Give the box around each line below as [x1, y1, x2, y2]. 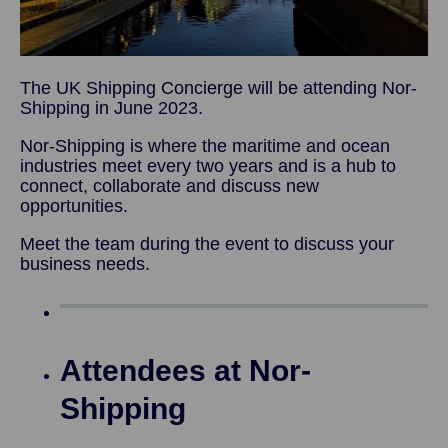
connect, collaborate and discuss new [20, 175, 319, 196]
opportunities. [20, 195, 128, 216]
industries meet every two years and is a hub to [20, 155, 396, 176]
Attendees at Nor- [60, 353, 311, 387]
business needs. [20, 253, 150, 274]
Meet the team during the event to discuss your [20, 233, 394, 254]
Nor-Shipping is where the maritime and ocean [20, 135, 390, 156]
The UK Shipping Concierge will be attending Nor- [20, 77, 417, 98]
